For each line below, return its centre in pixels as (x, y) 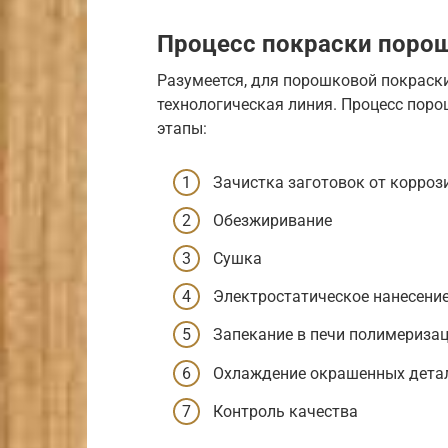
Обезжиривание (272, 220)
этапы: (182, 129)
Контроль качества (285, 411)
